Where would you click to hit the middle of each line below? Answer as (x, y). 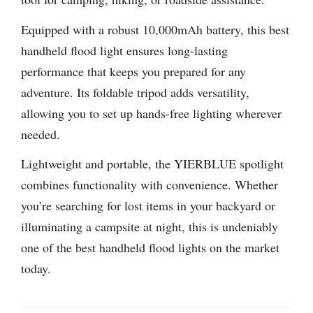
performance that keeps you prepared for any (133, 71)
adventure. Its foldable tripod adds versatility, (135, 92)
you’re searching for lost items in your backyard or (148, 206)
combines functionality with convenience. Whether (150, 185)
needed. (41, 134)
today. (36, 269)
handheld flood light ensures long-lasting (124, 50)
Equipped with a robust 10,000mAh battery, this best (155, 29)
